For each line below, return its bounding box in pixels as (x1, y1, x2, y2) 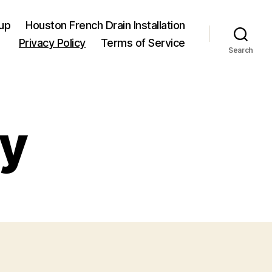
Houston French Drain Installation (25, 18, 185, 32)
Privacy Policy (18, 36, 86, 49)
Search (228, 45, 254, 55)
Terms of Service (100, 36, 185, 49)
